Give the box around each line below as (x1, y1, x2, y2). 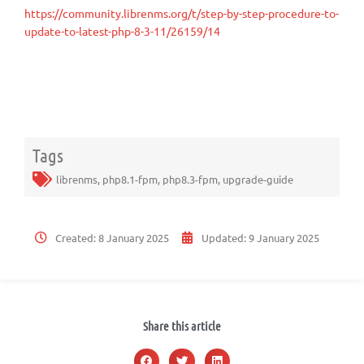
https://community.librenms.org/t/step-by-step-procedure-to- (24, 6, 339, 21)
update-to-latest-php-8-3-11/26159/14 (24, 24, 220, 39)
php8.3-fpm (162, 171, 218, 186)
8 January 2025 (98, 230, 169, 245)
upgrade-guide (223, 171, 293, 186)
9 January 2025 (249, 230, 319, 245)
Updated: (201, 230, 249, 245)
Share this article (143, 318, 221, 333)
